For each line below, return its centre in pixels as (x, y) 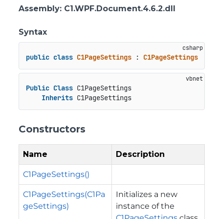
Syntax (33, 32)
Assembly (39, 9)
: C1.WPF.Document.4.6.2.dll (118, 9)
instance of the (145, 206)
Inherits (57, 98)
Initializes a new (147, 194)
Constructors (52, 129)
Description (140, 154)
